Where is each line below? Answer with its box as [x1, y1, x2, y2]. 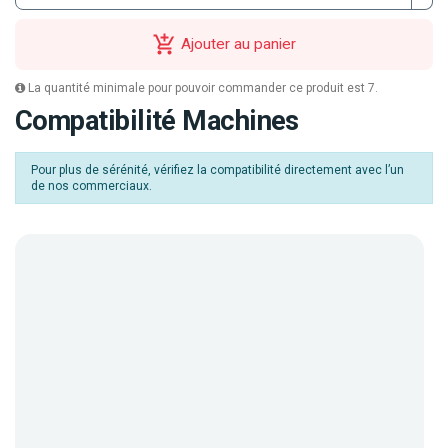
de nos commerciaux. [31, 178, 152, 193]
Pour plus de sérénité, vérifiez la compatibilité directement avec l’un [31, 162, 404, 177]
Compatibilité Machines [15, 104, 299, 137]
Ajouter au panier [181, 34, 296, 53]
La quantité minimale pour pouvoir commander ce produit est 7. [25, 80, 378, 95]
